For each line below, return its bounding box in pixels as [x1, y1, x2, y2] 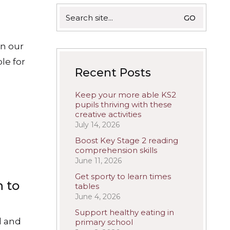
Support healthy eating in [75, 207, 174, 217]
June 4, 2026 [75, 192, 120, 201]
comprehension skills [75, 145, 157, 155]
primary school [75, 217, 133, 227]
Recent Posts [75, 66, 151, 80]
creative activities [75, 109, 141, 119]
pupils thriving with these [75, 100, 172, 109]
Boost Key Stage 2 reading [75, 136, 178, 145]
